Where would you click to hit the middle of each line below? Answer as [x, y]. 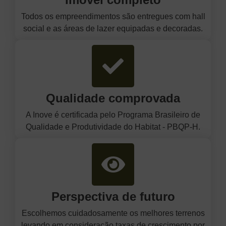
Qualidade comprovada [113, 98]
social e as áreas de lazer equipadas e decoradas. [113, 28]
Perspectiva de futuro [113, 196]
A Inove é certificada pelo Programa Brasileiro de [113, 115]
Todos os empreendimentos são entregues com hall [113, 16]
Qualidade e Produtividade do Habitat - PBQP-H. [113, 127]
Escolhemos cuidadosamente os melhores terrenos [113, 213]
